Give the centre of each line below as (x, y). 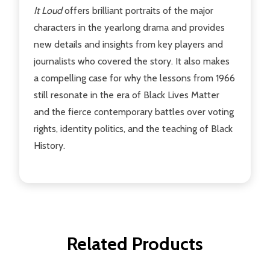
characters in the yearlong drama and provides (129, 27)
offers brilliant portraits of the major (139, 10)
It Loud (49, 10)
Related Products (135, 243)
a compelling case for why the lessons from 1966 (134, 78)
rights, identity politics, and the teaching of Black (133, 128)
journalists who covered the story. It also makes (132, 61)
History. (49, 145)
